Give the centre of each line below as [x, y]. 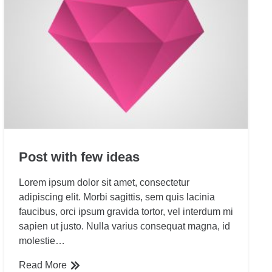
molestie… [42, 240]
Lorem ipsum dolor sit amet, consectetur [104, 182]
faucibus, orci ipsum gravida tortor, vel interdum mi [126, 211]
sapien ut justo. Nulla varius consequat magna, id [124, 226]
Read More [42, 265]
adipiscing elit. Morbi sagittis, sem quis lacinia [117, 197]
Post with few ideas [79, 157]
